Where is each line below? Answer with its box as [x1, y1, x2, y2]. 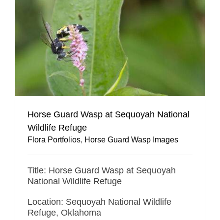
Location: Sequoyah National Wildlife [27, 197, 171, 207]
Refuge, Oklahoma [27, 208, 101, 218]
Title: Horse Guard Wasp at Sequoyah [27, 165, 176, 176]
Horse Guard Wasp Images [84, 136, 178, 144]
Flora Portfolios [27, 136, 81, 144]
